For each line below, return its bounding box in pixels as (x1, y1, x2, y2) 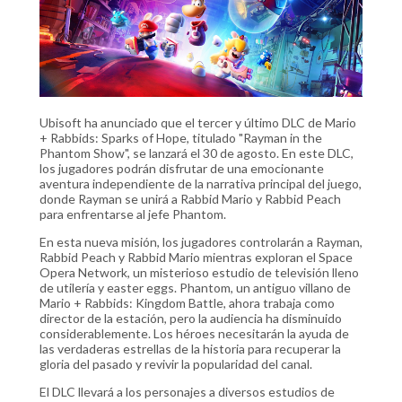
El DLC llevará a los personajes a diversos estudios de (39, 383, 335, 399)
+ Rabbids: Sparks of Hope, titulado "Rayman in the (39, 129, 322, 145)
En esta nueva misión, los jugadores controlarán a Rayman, (39, 233, 363, 249)
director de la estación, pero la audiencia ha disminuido (39, 310, 342, 326)
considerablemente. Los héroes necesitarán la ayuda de (39, 325, 349, 341)
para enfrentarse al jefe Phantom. (39, 205, 226, 222)
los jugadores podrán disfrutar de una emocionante (39, 160, 324, 176)
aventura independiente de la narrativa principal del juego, (39, 175, 362, 191)
